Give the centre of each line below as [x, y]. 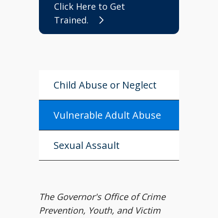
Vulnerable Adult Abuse [107, 115]
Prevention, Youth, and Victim [100, 210]
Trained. [71, 20]
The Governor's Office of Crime [102, 197]
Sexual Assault [87, 145]
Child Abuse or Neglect [105, 85]
